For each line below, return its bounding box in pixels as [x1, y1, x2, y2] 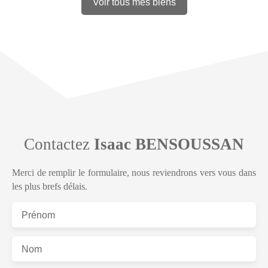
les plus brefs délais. [12, 181, 87, 191]
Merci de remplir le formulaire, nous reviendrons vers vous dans [12, 167, 256, 178]
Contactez [24, 135, 94, 153]
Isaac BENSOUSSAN [94, 135, 244, 153]
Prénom [22, 209, 55, 220]
